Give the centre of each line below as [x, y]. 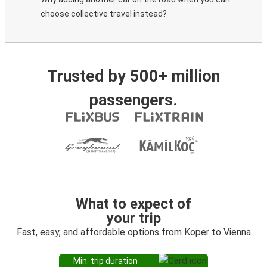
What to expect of [133, 204]
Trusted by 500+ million [133, 76]
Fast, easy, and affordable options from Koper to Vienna [133, 232]
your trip [133, 218]
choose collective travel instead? [104, 14]
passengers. [133, 100]
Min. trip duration [105, 261]
